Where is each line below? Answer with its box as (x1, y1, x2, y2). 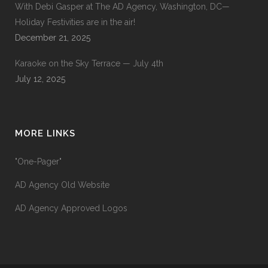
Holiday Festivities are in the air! (15, 17, 135, 28)
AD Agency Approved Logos (15, 203, 127, 214)
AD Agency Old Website (15, 180, 109, 190)
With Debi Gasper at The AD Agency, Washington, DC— (15, 2, 230, 12)
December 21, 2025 (15, 33, 90, 43)
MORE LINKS (15, 128, 75, 139)
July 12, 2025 (15, 74, 65, 84)
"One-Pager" (15, 157, 62, 167)
